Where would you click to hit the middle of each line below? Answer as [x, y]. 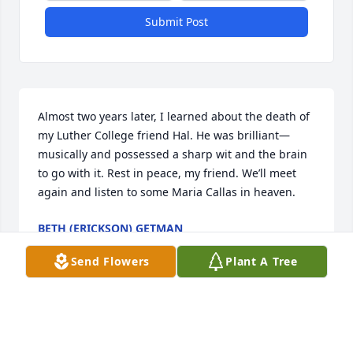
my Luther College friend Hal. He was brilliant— [164, 136]
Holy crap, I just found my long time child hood [162, 342]
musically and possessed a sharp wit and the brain [173, 154]
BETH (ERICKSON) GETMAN [110, 229]
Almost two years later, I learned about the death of [174, 117]
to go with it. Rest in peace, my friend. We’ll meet [167, 173]
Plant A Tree [262, 261]
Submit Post [176, 22]
